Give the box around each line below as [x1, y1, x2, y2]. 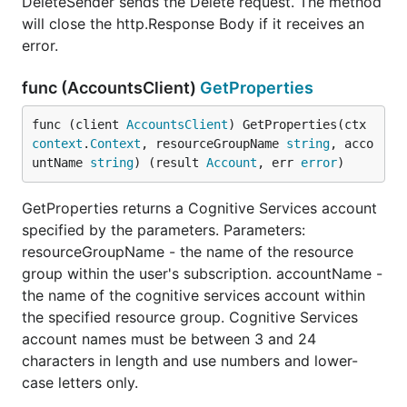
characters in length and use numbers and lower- [22, 352, 358, 370]
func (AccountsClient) [22, 78, 200, 97]
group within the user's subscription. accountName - [22, 264, 382, 283]
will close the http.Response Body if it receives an [22, 15, 364, 33]
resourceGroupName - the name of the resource [22, 243, 353, 261]
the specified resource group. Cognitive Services [22, 308, 358, 326]
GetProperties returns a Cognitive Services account [22, 199, 377, 217]
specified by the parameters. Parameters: [22, 221, 305, 239]
